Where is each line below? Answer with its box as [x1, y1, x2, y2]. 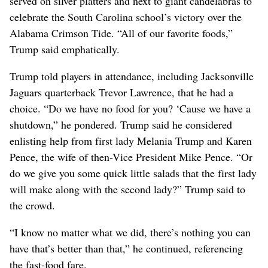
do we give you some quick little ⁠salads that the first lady [10, 166, 257, 181]
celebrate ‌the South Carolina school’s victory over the [10, 10, 242, 25]
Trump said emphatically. [10, 42, 120, 57]
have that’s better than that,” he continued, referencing [10, 241, 243, 256]
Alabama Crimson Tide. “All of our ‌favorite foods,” [10, 26, 233, 41]
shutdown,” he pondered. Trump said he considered [10, 117, 232, 132]
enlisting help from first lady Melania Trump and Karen [10, 133, 252, 148]
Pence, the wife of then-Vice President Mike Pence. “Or [10, 150, 252, 165]
